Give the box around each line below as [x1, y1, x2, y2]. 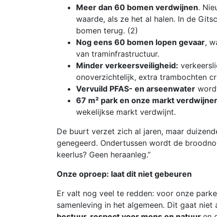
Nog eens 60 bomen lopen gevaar [76, 37, 205, 47]
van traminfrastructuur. [76, 49, 159, 59]
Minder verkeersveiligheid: [76, 61, 178, 70]
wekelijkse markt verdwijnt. [76, 107, 176, 117]
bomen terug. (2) [76, 26, 138, 35]
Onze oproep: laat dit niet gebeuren [57, 169, 192, 179]
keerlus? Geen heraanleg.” [57, 150, 151, 159]
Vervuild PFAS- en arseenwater [76, 84, 195, 93]
